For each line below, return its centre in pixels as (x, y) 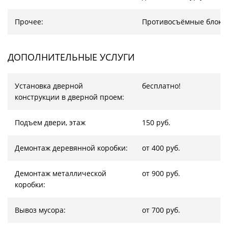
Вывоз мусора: (40, 210)
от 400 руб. (161, 148)
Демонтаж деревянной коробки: (71, 148)
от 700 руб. (161, 210)
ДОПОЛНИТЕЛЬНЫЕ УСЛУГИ (71, 57)
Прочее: (29, 22)
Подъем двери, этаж (50, 122)
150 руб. (156, 122)
